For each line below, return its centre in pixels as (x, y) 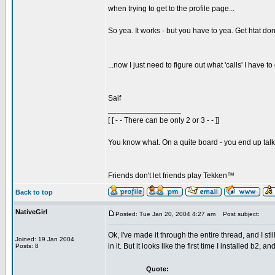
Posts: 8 (27, 246)
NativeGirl (31, 212)
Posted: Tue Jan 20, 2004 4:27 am (165, 214)
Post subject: (238, 214)
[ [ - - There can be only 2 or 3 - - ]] (164, 120)
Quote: (157, 269)
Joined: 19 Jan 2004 (45, 239)
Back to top (34, 192)
